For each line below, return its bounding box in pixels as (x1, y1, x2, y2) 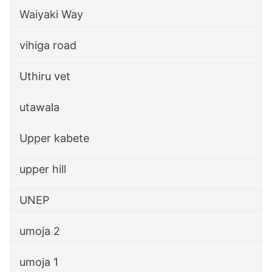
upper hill (19, 163, 66, 175)
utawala (19, 101, 59, 114)
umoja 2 (19, 225, 60, 237)
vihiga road (19, 39, 76, 52)
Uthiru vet (19, 70, 70, 83)
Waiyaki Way (19, 8, 83, 21)
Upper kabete (19, 132, 89, 144)
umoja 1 (19, 256, 58, 268)
